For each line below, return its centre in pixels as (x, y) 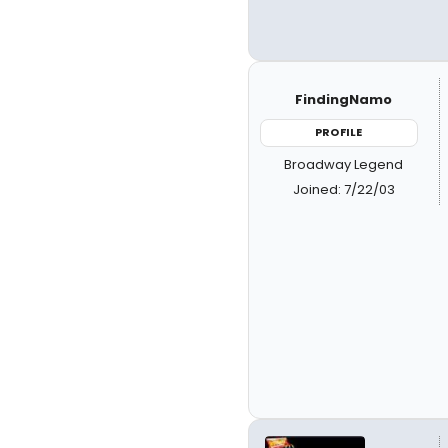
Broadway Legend (344, 164)
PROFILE (339, 132)
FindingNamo (344, 99)
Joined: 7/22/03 (343, 189)
